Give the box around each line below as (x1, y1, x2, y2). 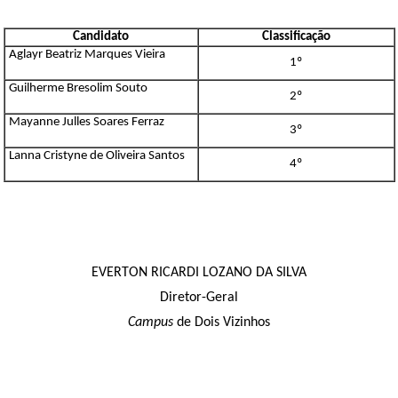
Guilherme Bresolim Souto (8, 82, 147, 96)
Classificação (261, 30, 330, 44)
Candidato (73, 30, 129, 44)
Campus (128, 315, 173, 330)
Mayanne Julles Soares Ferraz (8, 115, 164, 130)
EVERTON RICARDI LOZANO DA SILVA (92, 266, 306, 281)
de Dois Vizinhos (173, 315, 270, 330)
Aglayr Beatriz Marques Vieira (8, 48, 165, 62)
